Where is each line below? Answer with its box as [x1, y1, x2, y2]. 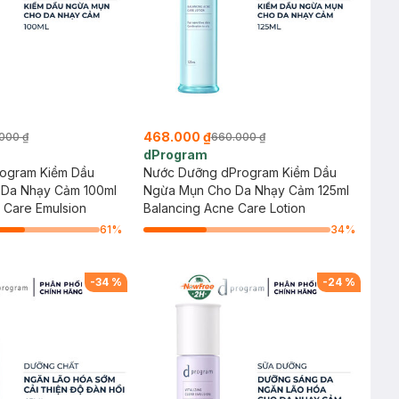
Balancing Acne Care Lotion [142, 200, 305, 216]
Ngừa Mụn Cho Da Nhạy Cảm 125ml [142, 183, 349, 198]
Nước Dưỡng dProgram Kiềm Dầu [142, 165, 337, 180]
